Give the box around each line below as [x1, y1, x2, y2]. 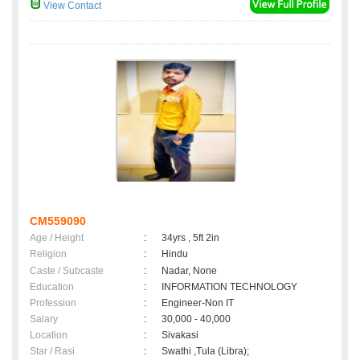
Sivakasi [162, 329, 203, 342]
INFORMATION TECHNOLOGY [162, 281, 297, 293]
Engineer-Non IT [162, 297, 234, 309]
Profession [30, 297, 76, 309]
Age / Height [30, 232, 84, 244]
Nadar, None [162, 265, 217, 277]
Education [30, 281, 74, 293]
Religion [30, 248, 67, 260]
